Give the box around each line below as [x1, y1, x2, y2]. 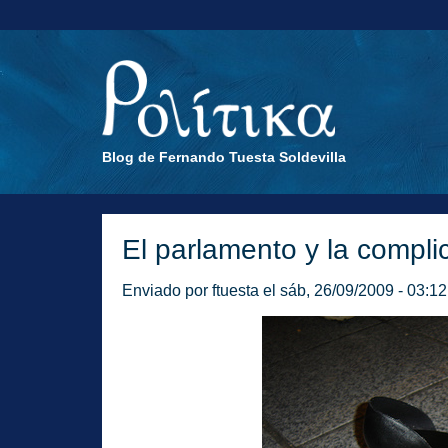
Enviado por [122, 282, 212, 299]
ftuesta [212, 282, 259, 299]
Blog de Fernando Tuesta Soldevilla [102, 148, 346, 165]
